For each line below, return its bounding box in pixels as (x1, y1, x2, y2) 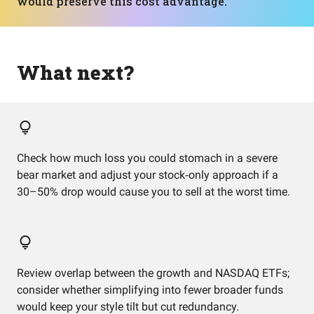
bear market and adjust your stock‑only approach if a (17, 168, 278, 182)
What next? (17, 60, 134, 86)
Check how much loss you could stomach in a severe (17, 151, 278, 165)
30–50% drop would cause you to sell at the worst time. (17, 185, 290, 198)
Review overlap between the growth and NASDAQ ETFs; (17, 266, 289, 280)
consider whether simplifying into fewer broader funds (17, 283, 283, 296)
